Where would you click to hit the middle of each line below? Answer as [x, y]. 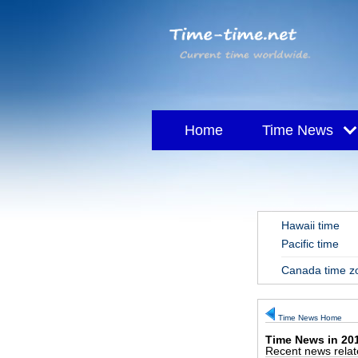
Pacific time [310, 244]
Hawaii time [310, 225]
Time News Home [310, 318]
